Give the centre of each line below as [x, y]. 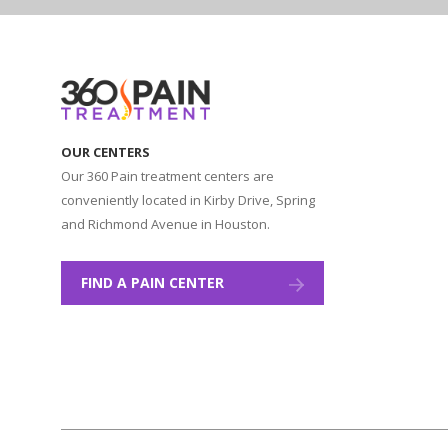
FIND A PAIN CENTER [153, 282]
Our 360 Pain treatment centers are [168, 176]
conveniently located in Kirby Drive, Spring [188, 200]
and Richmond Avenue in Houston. [166, 224]
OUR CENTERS [106, 152]
